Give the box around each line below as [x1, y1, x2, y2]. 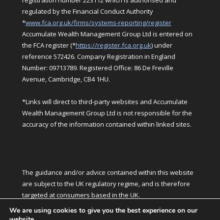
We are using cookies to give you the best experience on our [9, 206, 197, 215]
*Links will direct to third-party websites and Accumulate [22, 97, 188, 107]
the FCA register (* [22, 41, 76, 50]
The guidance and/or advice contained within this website [22, 168, 193, 177]
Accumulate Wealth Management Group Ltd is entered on [22, 29, 192, 39]
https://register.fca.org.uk [75, 41, 151, 50]
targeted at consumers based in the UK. [22, 191, 140, 200]
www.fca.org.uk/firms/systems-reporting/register [25, 18, 171, 27]
